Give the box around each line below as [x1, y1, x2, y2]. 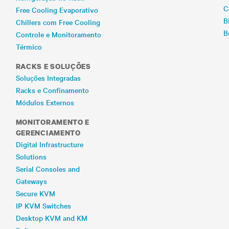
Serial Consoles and [15, 164, 80, 174]
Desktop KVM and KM [15, 213, 87, 223]
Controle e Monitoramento [15, 29, 101, 39]
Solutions [15, 151, 47, 162]
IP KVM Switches [15, 200, 71, 211]
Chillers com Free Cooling [15, 17, 100, 27]
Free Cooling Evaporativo [15, 5, 98, 15]
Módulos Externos [15, 97, 74, 107]
